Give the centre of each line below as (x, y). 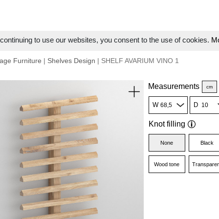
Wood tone (167, 164)
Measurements (174, 86)
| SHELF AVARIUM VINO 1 (137, 61)
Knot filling (167, 124)
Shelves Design (71, 61)
